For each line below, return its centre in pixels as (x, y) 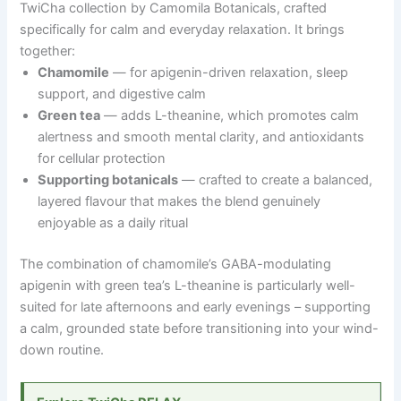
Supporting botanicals (108, 179)
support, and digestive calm (122, 94)
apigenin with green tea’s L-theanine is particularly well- (188, 285)
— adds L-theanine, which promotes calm (230, 115)
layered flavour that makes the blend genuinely (179, 201)
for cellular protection (102, 158)
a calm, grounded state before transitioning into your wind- (200, 328)
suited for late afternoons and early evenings (158, 307)
